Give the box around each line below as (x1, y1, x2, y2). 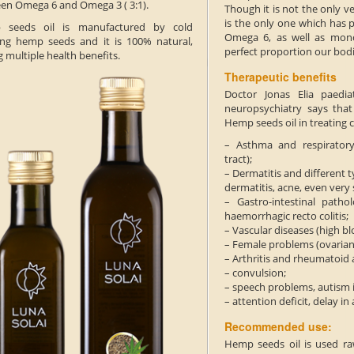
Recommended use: (224, 318, 332, 335)
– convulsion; (224, 265, 286, 281)
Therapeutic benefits (224, 69, 337, 85)
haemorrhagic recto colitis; (224, 209, 348, 224)
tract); (224, 152, 252, 167)
